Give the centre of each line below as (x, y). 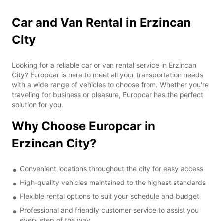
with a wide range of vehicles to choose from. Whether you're (110, 84)
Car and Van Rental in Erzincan (101, 22)
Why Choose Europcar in (84, 126)
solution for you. (37, 104)
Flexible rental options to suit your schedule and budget (110, 196)
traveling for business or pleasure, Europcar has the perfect (108, 94)
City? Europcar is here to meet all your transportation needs (108, 74)
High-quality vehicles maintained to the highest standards (113, 182)
